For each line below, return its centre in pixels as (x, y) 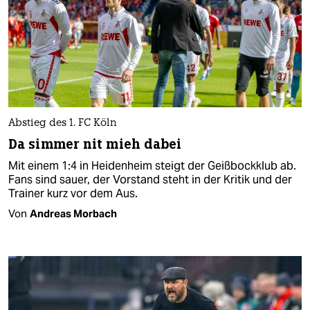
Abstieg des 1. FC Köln (63, 123)
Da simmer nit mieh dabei (95, 144)
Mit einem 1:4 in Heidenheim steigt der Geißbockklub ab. (152, 165)
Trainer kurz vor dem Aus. (73, 193)
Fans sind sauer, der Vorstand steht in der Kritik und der (150, 179)
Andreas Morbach (73, 213)
